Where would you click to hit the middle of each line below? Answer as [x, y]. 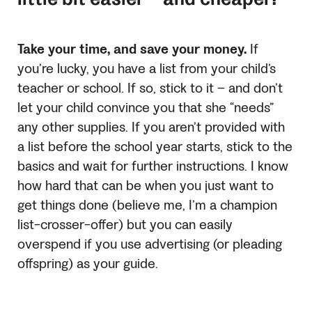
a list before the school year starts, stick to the [155, 147]
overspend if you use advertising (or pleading [150, 244]
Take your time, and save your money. [132, 49]
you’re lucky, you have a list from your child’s [147, 69]
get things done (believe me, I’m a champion [147, 205]
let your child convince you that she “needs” [146, 108]
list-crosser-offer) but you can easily [125, 225]
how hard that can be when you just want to [146, 186]
